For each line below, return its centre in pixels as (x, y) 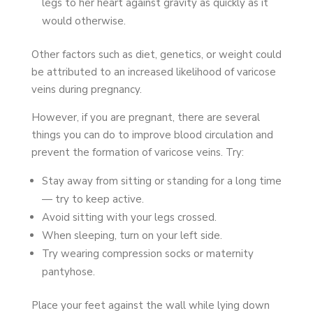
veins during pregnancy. (88, 89)
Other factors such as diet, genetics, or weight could (156, 54)
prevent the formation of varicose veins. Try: (137, 152)
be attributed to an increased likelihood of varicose (153, 72)
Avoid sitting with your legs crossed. (129, 217)
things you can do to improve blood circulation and (152, 134)
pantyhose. (70, 271)
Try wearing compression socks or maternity (147, 253)
